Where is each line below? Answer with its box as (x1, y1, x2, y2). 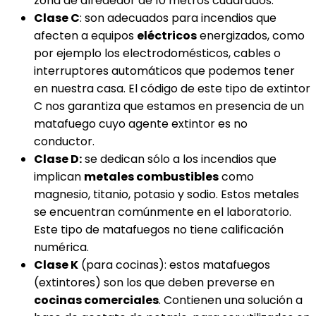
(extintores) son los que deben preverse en (34, 274, 274, 291)
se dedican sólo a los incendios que (82, 151, 276, 167)
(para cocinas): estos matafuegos (78, 257, 270, 273)
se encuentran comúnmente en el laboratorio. (34, 204, 291, 220)
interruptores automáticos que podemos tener (34, 63, 295, 79)
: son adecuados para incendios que (80, 10, 276, 26)
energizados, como (197, 28, 305, 44)
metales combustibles (84, 169, 219, 185)
